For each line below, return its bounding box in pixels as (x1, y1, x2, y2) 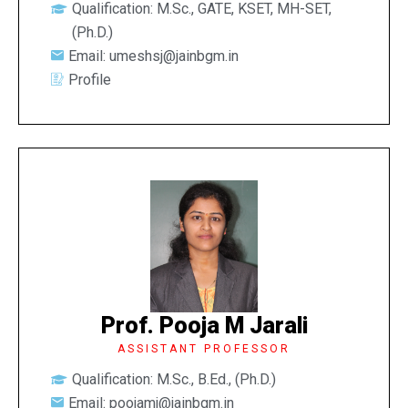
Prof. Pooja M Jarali (100, 312, 308, 340)
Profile (68, 70, 111, 88)
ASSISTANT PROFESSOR (117, 342, 291, 356)
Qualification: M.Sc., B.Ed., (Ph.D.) (71, 371, 276, 389)
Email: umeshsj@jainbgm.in (68, 46, 239, 65)
